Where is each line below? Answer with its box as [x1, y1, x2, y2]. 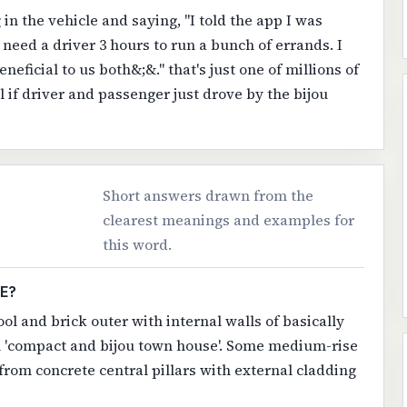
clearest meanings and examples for [103, 210, 355, 231]
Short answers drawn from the [103, 185, 314, 206]
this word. [103, 234, 173, 255]
